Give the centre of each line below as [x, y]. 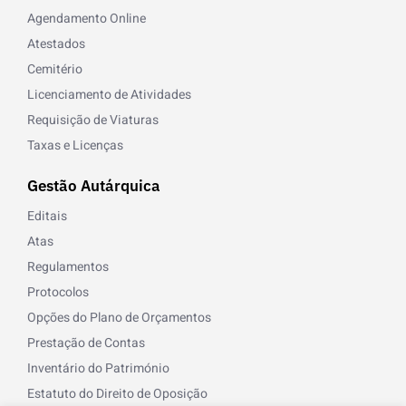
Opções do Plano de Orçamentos [119, 318]
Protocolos [58, 293]
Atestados [56, 44]
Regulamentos [68, 267]
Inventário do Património [98, 369]
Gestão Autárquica [94, 186]
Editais [47, 217]
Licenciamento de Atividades [109, 95]
